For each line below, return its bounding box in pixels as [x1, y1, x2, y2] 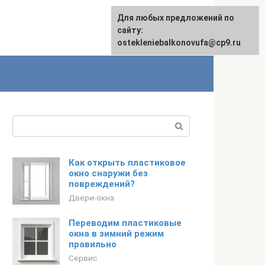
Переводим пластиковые [69, 218, 182, 228]
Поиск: [12, 117, 43, 128]
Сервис [69, 253, 98, 263]
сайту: [117, 25, 143, 35]
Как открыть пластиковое [69, 157, 186, 168]
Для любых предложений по [117, 13, 234, 22]
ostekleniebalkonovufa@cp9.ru [117, 38, 241, 47]
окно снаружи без [69, 168, 148, 179]
